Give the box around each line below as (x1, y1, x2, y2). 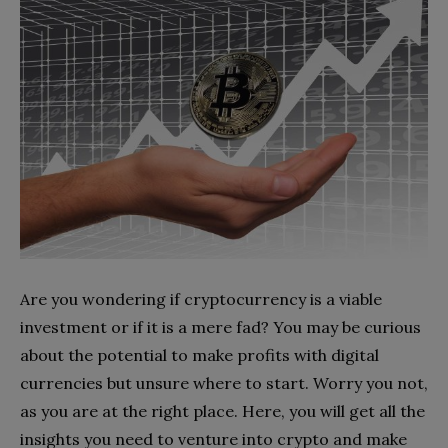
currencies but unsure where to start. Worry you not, (20, 372, 428, 393)
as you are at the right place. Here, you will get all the (20, 400, 425, 421)
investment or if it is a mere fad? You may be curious (20, 316, 421, 337)
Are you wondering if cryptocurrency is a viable (20, 288, 382, 309)
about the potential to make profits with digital (20, 344, 379, 365)
